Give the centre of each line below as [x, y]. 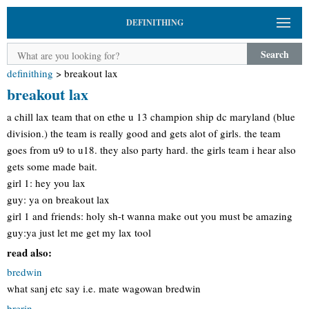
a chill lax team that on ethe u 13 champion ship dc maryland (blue [151, 117]
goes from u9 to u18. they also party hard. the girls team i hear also [151, 150]
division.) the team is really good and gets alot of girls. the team [144, 133]
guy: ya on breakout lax [58, 199]
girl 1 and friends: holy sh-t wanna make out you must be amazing [150, 216]
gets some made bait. [52, 166]
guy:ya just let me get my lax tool [79, 232]
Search [275, 54]
